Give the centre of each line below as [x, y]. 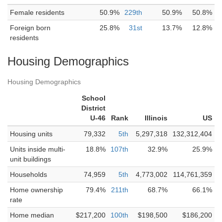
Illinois [156, 118]
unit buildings [30, 159]
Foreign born [30, 28]
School [94, 98]
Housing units [31, 134]
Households [28, 174]
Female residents [37, 12]
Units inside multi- [38, 149]
